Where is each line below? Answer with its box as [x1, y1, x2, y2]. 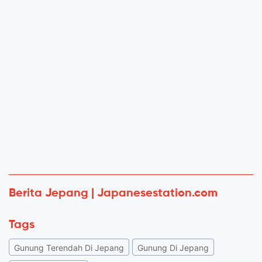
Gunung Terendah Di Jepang [14, 243, 124, 253]
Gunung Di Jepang [137, 243, 209, 253]
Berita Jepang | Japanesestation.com [9, 188, 218, 200]
